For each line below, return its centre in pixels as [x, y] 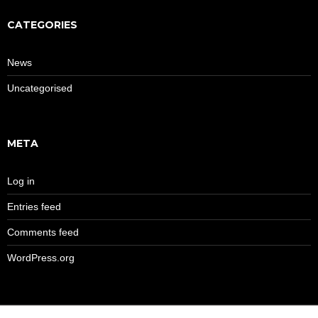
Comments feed [43, 232]
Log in [21, 181]
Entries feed [34, 206]
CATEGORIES [42, 24]
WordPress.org [41, 257]
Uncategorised [40, 88]
